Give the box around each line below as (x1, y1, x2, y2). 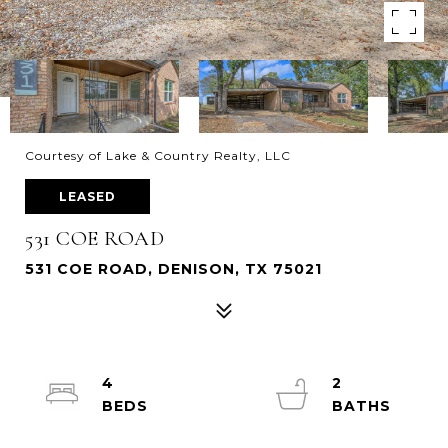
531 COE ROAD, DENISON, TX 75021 (25, 260, 322, 278)
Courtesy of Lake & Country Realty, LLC (25, 148, 291, 163)
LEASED (59, 189, 116, 204)
